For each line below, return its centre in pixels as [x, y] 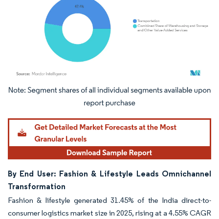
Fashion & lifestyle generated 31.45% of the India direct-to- [109, 200]
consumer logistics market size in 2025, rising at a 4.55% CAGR [109, 213]
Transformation [37, 186]
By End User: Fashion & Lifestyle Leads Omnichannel [109, 173]
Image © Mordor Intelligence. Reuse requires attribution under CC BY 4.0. [104, 92]
